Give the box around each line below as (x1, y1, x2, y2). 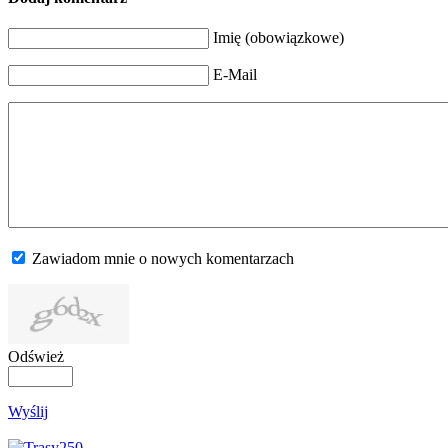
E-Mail (213, 66, 257, 84)
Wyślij (8, 403, 48, 421)
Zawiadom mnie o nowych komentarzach (32, 250, 294, 268)
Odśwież (8, 348, 64, 366)
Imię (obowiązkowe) (213, 29, 344, 47)
